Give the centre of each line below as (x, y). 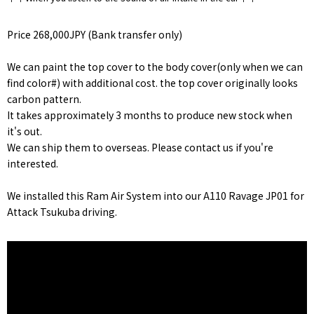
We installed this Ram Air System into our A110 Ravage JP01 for (156, 195)
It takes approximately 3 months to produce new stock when (150, 115)
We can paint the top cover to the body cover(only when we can (155, 66)
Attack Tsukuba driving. (62, 211)
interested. (33, 163)
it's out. (25, 131)
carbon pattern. (44, 98)
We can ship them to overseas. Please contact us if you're (140, 147)
